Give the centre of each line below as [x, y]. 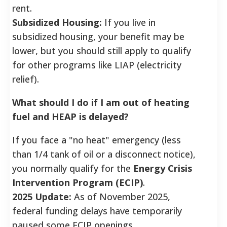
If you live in [129, 22]
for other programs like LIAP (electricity [97, 65]
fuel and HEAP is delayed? [70, 116]
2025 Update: [42, 196]
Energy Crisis [163, 168]
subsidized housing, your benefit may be [98, 36]
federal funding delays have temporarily [97, 211]
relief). [26, 79]
